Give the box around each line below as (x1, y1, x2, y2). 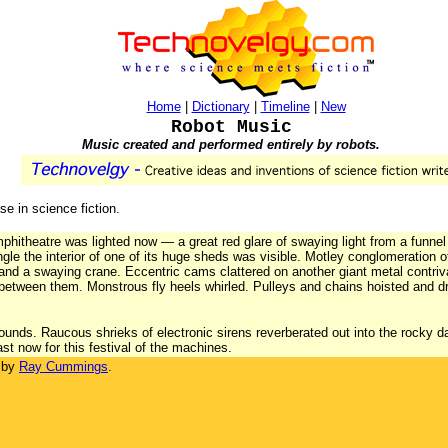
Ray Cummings (19, 359, 108, 374)
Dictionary (191, 99, 250, 114)
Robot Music (170, 117, 292, 137)
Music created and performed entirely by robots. (82, 137, 380, 152)
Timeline (260, 99, 310, 114)
